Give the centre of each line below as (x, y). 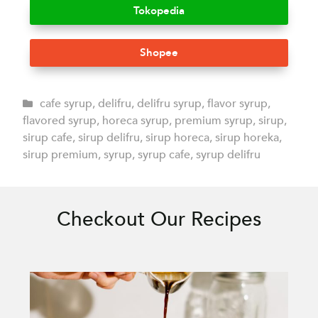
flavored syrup (60, 121)
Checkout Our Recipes (159, 219)
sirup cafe (48, 138)
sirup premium (61, 155)
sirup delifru (109, 138)
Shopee (159, 53)
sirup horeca (178, 138)
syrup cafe (164, 155)
